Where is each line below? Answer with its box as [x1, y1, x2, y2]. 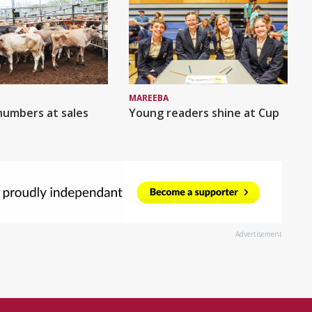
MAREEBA [128, 92, 169, 104]
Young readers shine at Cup [128, 105, 279, 121]
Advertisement [235, 229, 282, 240]
